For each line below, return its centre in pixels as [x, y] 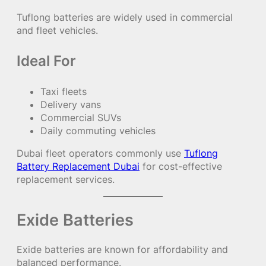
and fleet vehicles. [57, 30]
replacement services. [66, 180]
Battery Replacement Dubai [78, 167]
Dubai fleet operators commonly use [100, 153]
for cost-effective [181, 167]
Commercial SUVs [81, 118]
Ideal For [46, 61]
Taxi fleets [64, 92]
